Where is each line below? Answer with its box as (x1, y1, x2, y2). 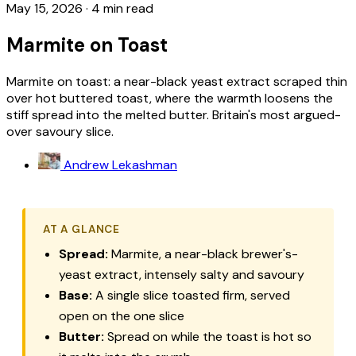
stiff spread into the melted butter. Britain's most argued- (6, 106, 341, 123)
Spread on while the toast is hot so (104, 328, 311, 346)
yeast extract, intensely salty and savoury (59, 266, 304, 284)
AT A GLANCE (43, 222, 120, 237)
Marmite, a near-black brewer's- (108, 246, 298, 263)
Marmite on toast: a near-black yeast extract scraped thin (6, 72, 347, 90)
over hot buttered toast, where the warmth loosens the (6, 89, 333, 106)
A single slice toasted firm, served (92, 287, 290, 304)
